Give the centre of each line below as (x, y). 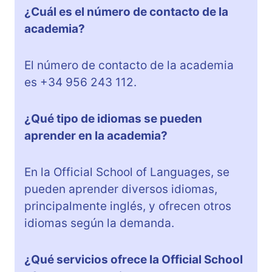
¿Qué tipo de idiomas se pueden (113, 119)
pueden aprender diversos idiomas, (121, 189)
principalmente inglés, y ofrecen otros (128, 206)
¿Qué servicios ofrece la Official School (134, 260)
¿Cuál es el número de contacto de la (126, 12)
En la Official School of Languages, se (127, 172)
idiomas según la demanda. (99, 223)
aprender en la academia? (96, 136)
